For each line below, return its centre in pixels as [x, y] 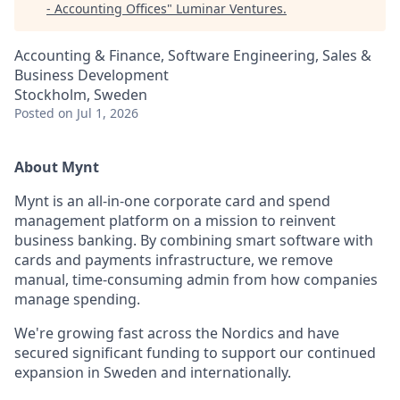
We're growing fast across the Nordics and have [177, 333]
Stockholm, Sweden [81, 95]
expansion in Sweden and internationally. [153, 372]
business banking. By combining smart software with [194, 240]
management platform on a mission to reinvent [175, 221]
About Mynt [57, 167]
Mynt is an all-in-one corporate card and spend [172, 201]
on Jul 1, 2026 [98, 113]
